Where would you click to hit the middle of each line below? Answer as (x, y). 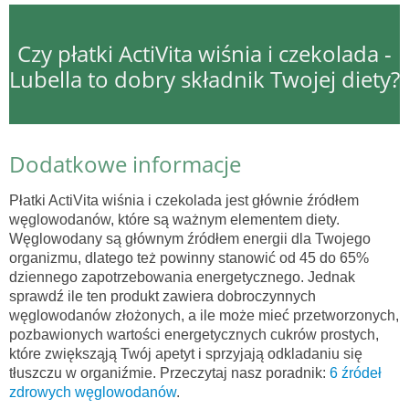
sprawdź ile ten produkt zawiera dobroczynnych (163, 296)
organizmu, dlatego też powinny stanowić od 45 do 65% (189, 257)
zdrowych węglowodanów (93, 392)
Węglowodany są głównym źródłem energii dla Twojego (190, 238)
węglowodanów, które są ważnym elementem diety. (174, 219)
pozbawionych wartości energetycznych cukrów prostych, (194, 334)
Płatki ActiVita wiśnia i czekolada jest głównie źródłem (184, 200)
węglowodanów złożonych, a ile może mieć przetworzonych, (204, 315)
